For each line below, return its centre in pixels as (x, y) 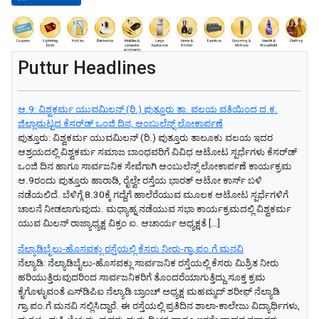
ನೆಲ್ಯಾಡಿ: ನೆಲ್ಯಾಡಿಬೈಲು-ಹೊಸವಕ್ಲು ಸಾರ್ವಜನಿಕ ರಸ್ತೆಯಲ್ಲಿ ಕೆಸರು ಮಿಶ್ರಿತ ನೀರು (148, 263)
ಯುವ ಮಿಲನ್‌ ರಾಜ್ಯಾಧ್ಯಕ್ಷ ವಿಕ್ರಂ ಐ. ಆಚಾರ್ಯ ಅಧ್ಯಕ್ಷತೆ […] (119, 223)
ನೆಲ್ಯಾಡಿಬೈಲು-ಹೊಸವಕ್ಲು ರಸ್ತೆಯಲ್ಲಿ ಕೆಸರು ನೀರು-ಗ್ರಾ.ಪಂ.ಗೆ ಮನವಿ (131, 249)
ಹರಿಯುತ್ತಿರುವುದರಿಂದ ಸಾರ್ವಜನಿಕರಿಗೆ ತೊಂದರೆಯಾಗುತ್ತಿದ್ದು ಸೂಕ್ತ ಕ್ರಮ (142, 277)
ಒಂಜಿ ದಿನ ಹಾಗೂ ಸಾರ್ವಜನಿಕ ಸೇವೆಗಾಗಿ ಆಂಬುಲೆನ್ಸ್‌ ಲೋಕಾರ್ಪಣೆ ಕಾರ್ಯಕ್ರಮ (155, 166)
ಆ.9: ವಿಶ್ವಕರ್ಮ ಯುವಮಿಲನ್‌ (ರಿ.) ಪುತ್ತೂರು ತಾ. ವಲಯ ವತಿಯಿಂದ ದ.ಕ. (148, 109)
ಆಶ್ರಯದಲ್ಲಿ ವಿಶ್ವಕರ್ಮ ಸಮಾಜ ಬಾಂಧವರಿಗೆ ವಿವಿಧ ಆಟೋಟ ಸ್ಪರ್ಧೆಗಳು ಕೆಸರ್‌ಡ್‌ (157, 152)
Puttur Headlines (87, 68)
